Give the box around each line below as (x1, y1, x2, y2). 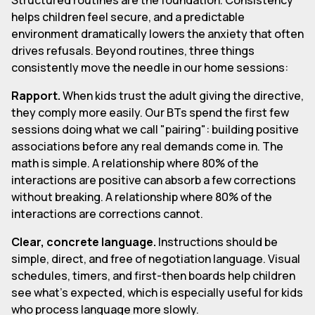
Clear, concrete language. (11, 233, 156, 250)
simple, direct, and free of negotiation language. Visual (11, 250, 300, 266)
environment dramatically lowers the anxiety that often (11, 25, 304, 41)
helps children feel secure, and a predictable (11, 8, 245, 25)
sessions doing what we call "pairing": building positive (11, 121, 299, 137)
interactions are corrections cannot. (11, 205, 203, 221)
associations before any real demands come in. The (11, 138, 283, 154)
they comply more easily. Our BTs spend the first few (11, 104, 289, 120)
